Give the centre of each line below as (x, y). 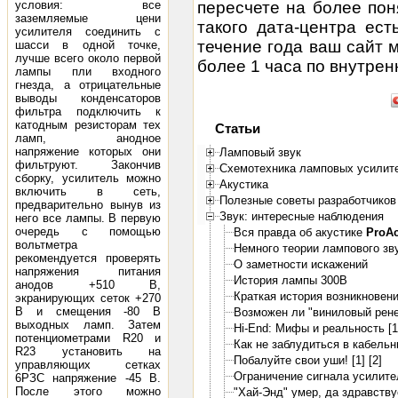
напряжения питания (88, 271)
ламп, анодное (88, 138)
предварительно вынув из (88, 205)
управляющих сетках (88, 365)
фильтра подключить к (88, 111)
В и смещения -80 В (88, 311)
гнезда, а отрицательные (88, 85)
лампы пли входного (88, 72)
